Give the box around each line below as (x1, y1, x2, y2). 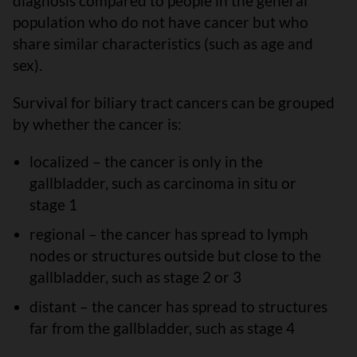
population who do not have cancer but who (13, 13, 308, 31)
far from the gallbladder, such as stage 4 (29, 319, 295, 337)
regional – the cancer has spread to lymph (29, 225, 308, 243)
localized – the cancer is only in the (29, 152, 263, 171)
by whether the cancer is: (13, 115, 182, 133)
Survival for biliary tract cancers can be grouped (13, 93, 335, 112)
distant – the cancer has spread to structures (29, 297, 328, 316)
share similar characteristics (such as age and (13, 34, 313, 53)
